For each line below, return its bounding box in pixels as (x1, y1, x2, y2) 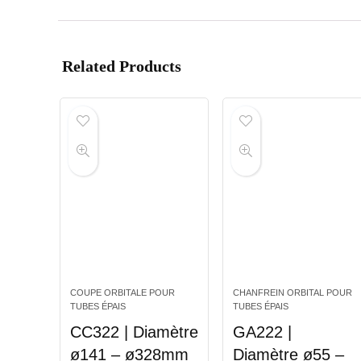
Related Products (62, 57, 181, 76)
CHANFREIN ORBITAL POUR (232, 288, 352, 298)
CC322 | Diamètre (69, 323, 198, 342)
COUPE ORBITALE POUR (69, 288, 175, 298)
